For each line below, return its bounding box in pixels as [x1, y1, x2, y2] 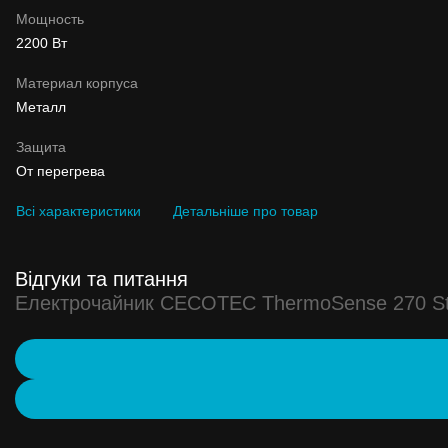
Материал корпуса [16, 74, 138, 91]
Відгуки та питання [15, 267, 188, 290]
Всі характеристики [16, 202, 141, 219]
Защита [16, 138, 66, 155]
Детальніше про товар [173, 202, 318, 219]
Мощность [16, 10, 84, 27]
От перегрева [16, 162, 105, 179]
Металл [16, 98, 66, 115]
